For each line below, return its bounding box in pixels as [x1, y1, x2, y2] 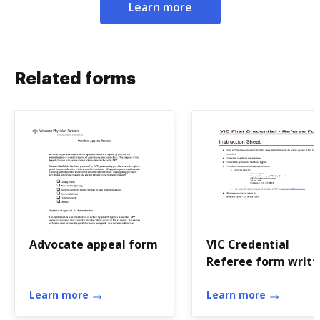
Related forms [14, 70, 136, 87]
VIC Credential [206, 236, 289, 252]
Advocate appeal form [29, 236, 158, 252]
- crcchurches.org [206, 271, 304, 286]
